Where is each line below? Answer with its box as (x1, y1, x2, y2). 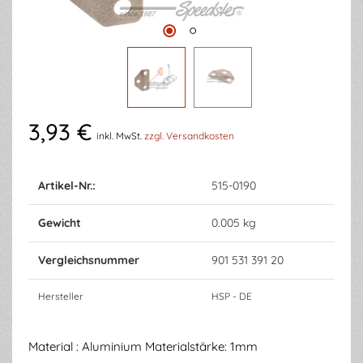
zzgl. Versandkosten (143, 130, 234, 142)
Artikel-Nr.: (38, 178, 96, 193)
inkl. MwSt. (96, 130, 144, 142)
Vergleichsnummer (38, 253, 139, 267)
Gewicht (38, 216, 81, 230)
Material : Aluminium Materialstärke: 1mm (28, 339, 258, 354)
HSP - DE (211, 290, 252, 302)
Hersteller (38, 290, 83, 302)
